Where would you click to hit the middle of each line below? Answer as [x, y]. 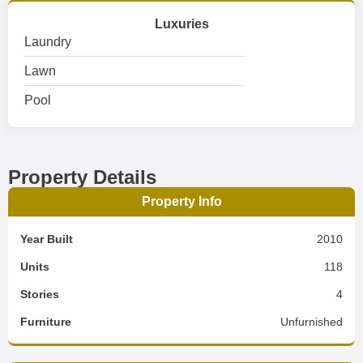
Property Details [82, 177]
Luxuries [181, 24]
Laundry [48, 42]
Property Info [181, 201]
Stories [40, 294]
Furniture [46, 322]
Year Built [47, 239]
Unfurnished [312, 322]
